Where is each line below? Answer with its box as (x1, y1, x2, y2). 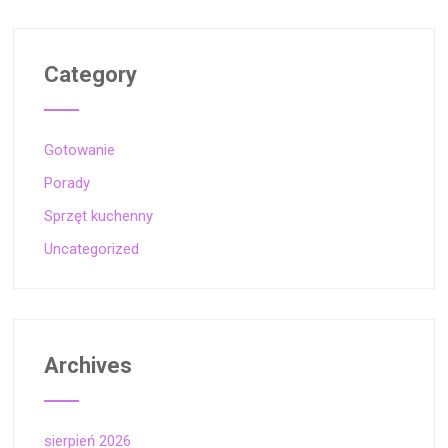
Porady (44, 174, 91, 193)
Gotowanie (44, 141, 116, 160)
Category (44, 62, 138, 88)
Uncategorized (44, 240, 140, 259)
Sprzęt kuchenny (44, 207, 154, 226)
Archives (44, 353, 133, 379)
